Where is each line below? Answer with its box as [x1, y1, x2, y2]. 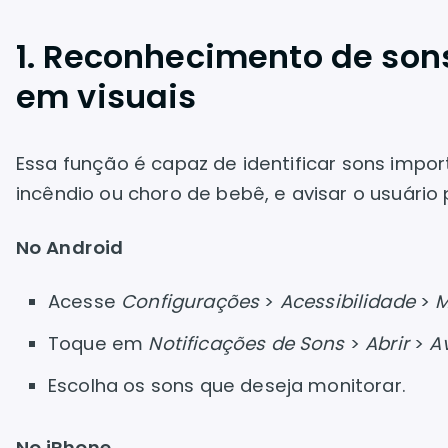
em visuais [16, 74, 197, 119]
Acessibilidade [279, 289, 415, 314]
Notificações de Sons [148, 331, 345, 356]
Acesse [48, 289, 122, 314]
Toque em [48, 331, 149, 356]
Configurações [121, 289, 260, 314]
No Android [16, 235, 124, 260]
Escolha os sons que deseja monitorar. [48, 373, 406, 398]
